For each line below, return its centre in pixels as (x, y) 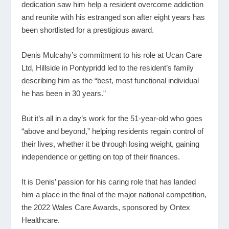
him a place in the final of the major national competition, (114, 194)
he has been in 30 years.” (64, 93)
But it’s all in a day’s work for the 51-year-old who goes (112, 118)
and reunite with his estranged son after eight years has (113, 17)
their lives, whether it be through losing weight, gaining (111, 144)
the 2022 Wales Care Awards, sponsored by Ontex (106, 207)
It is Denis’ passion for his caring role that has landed (109, 181)
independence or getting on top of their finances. (101, 156)
